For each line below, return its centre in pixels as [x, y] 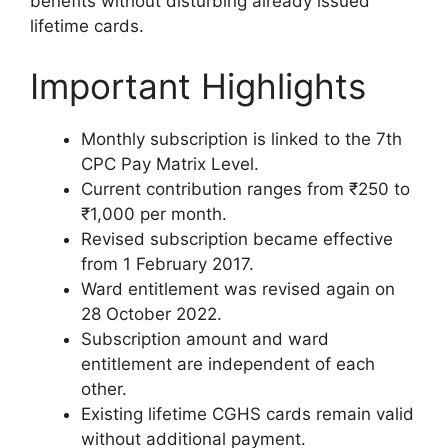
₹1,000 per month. [154, 213]
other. [104, 388]
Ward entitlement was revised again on [238, 288]
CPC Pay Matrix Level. [170, 163]
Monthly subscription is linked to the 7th [241, 138]
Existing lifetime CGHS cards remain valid [247, 413]
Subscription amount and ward [205, 338]
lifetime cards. [87, 26]
